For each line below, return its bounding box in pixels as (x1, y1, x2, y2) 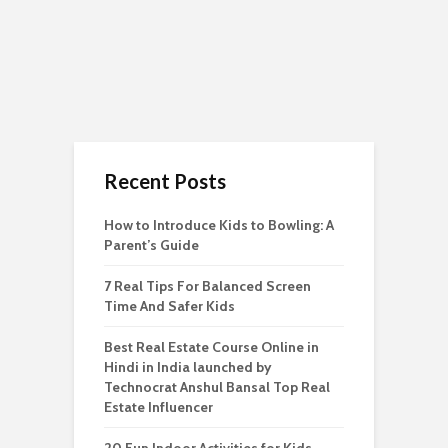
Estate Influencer (104, 398, 216, 417)
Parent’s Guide (104, 236, 199, 255)
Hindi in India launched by (104, 358, 272, 377)
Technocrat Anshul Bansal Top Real (104, 378, 330, 397)
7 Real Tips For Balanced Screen (104, 277, 311, 296)
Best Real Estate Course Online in (104, 338, 319, 357)
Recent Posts (104, 169, 226, 194)
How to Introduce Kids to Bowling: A (104, 216, 334, 235)
